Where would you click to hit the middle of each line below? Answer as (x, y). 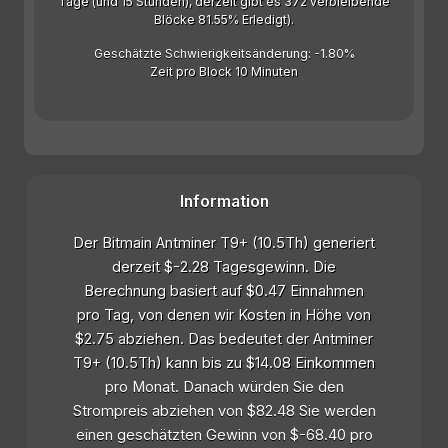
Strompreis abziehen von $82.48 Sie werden (224, 411)
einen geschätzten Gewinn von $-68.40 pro (224, 435)
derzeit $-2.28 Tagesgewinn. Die (224, 267)
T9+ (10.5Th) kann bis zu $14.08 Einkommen (224, 363)
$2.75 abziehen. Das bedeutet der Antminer (224, 339)
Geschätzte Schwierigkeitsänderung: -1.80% (224, 54)
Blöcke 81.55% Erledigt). (224, 20)
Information (224, 202)
